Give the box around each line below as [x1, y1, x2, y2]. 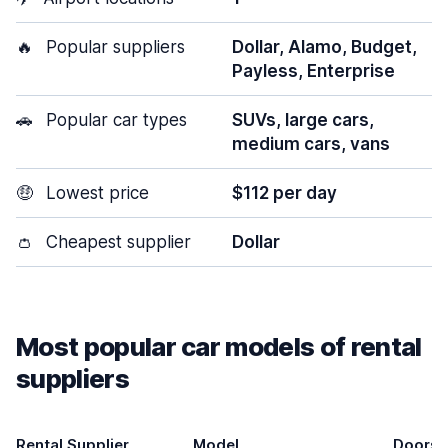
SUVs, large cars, [232, 110, 374, 130]
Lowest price [41, 183, 149, 203]
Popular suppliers [41, 37, 185, 57]
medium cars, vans [232, 134, 390, 154]
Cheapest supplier [41, 232, 191, 252]
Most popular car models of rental [16, 331, 422, 362]
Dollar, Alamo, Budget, [232, 37, 417, 57]
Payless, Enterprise [232, 61, 395, 81]
